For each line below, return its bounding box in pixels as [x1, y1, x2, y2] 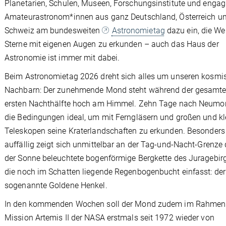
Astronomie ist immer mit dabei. [5, 53, 120, 63]
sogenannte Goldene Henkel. [5, 181, 107, 190]
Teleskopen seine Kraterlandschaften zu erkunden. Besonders [5, 126, 225, 136]
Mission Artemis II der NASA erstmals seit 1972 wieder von [5, 213, 214, 222]
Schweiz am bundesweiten [5, 26, 102, 35]
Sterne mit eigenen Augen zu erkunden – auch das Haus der [5, 39, 219, 49]
